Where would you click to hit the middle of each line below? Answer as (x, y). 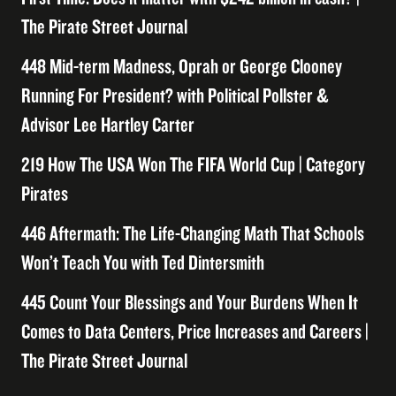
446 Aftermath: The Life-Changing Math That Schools (193, 234)
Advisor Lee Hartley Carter (108, 125)
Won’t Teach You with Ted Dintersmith (143, 263)
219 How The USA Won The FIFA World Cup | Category (193, 165)
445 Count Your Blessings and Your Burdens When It (190, 303)
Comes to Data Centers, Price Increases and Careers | (195, 332)
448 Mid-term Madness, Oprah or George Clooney (182, 67)
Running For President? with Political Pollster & (175, 96)
